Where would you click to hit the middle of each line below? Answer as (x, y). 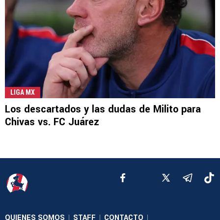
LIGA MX (23, 93)
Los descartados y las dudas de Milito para (103, 110)
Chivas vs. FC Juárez (52, 122)
